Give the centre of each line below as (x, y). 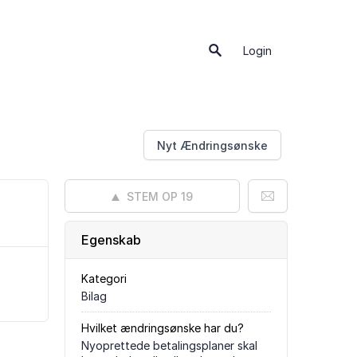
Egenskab (111, 240)
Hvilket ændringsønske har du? (163, 328)
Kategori (104, 279)
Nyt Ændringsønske (212, 145)
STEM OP (152, 196)
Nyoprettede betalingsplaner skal (169, 345)
